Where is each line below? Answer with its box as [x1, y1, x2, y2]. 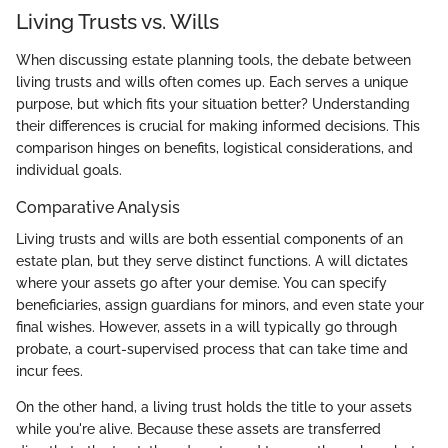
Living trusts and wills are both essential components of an [16, 230, 403, 247]
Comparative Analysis [16, 197, 180, 217]
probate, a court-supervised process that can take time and [16, 340, 408, 357]
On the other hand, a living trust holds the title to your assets [16, 398, 412, 415]
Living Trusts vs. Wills [16, 9, 219, 35]
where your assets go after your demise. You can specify [16, 274, 387, 291]
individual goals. [16, 161, 122, 178]
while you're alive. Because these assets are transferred [16, 420, 381, 437]
